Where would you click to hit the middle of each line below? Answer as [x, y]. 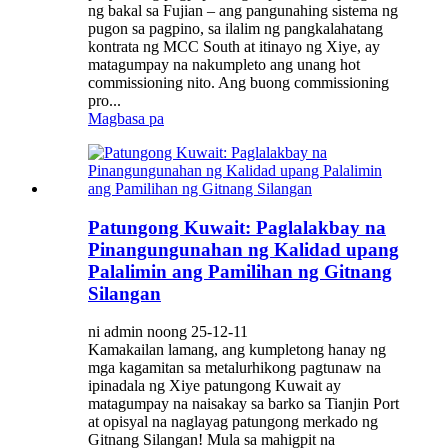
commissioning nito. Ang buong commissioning [238, 82]
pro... [104, 100]
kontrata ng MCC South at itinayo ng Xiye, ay [234, 46]
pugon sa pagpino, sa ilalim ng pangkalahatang [235, 28]
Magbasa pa [126, 118]
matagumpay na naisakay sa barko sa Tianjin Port [243, 404]
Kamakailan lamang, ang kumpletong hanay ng [237, 350]
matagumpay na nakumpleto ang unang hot [224, 64]
